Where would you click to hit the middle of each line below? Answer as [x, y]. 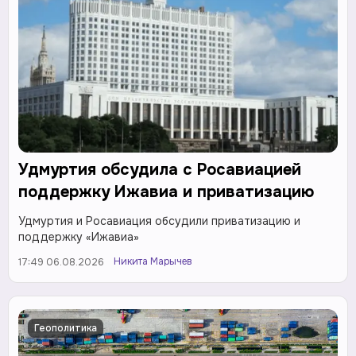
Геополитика [66, 329]
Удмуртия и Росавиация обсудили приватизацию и [159, 221]
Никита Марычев [153, 262]
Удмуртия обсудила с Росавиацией [160, 170]
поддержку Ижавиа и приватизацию [166, 192]
